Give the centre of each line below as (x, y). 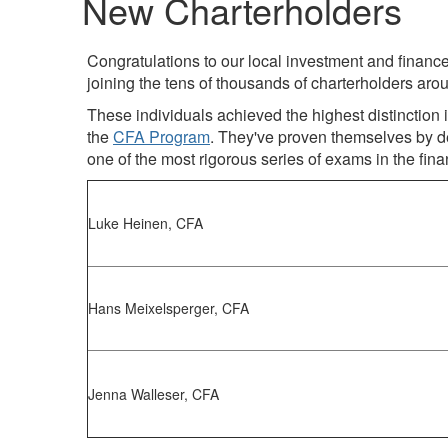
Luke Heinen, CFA (145, 223)
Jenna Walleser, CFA (153, 394)
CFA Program (161, 136)
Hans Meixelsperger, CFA (168, 308)
